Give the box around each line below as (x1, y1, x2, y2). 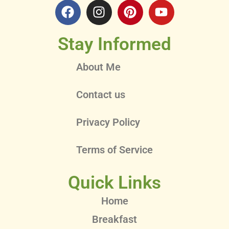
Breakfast (92, 213, 137, 225)
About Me (76, 60, 121, 73)
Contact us (76, 88, 125, 101)
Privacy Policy (76, 116, 140, 128)
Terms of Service (76, 143, 153, 156)
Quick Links (68, 172, 161, 193)
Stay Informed (58, 33, 171, 55)
